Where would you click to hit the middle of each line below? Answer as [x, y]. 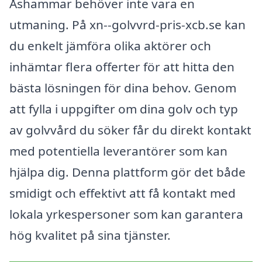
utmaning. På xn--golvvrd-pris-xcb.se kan [127, 24]
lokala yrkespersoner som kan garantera [126, 214]
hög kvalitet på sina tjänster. [90, 235]
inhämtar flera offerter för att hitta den [122, 66]
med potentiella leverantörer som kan [118, 151]
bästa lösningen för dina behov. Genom [123, 87]
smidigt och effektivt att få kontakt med [123, 193]
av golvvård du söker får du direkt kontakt [130, 130]
